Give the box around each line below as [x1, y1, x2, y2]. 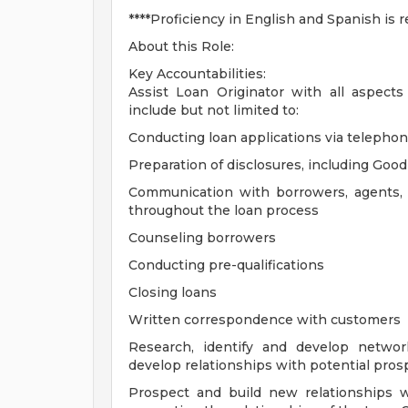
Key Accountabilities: [128, 66, 266, 82]
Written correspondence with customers [128, 311, 401, 328]
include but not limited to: [128, 102, 299, 118]
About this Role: [128, 38, 234, 55]
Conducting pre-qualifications [128, 257, 324, 273]
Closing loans [128, 284, 217, 301]
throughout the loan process [128, 202, 319, 219]
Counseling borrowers [128, 229, 276, 246]
